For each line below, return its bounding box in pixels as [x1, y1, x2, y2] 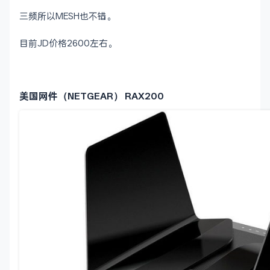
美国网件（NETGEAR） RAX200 [19, 90, 164, 102]
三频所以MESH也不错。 [19, 11, 116, 22]
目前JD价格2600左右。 [19, 38, 117, 49]
